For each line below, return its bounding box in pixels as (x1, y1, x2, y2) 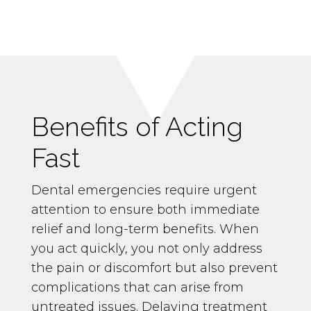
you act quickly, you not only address (31, 240, 262, 256)
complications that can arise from (31, 279, 244, 295)
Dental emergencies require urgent (31, 182, 257, 198)
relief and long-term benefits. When (31, 221, 259, 237)
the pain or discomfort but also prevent (31, 260, 278, 276)
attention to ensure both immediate (31, 201, 260, 217)
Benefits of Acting (31, 110, 243, 142)
